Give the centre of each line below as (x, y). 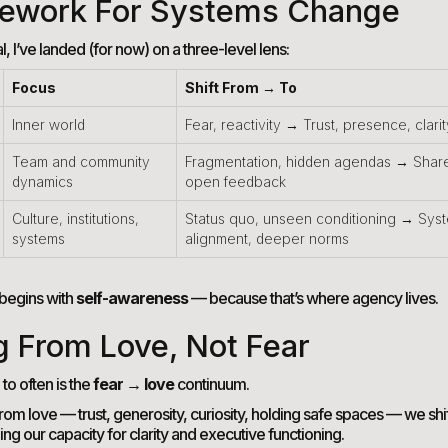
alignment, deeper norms (267, 239)
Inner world (48, 125)
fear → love (133, 384)
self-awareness (132, 298)
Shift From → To (241, 88)
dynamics (42, 182)
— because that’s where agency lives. (313, 298)
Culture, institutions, (75, 219)
